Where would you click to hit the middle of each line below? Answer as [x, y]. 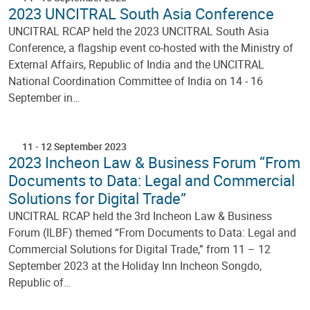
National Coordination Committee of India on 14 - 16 [136, 81]
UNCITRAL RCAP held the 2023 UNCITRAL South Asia [139, 31]
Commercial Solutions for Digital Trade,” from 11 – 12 [139, 249]
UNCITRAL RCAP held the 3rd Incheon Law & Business [140, 216]
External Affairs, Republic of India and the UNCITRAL [136, 64]
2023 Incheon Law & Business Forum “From [154, 162]
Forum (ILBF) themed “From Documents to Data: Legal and [152, 232]
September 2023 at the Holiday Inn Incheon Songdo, [135, 265]
